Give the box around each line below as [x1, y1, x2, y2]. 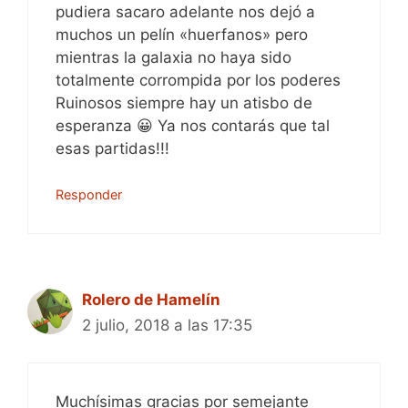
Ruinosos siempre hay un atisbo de [56, 93, 312, 112]
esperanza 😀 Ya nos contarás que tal [56, 116, 330, 135]
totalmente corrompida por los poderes [56, 70, 341, 89]
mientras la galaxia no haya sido [56, 47, 291, 66]
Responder [56, 187, 122, 202]
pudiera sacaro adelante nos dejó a [56, 2, 315, 21]
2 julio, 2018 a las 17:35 [82, 316, 252, 334]
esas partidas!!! [56, 138, 169, 158]
